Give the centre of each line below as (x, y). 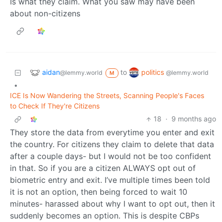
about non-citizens (45, 14)
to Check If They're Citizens (55, 106)
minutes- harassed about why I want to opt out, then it (112, 204)
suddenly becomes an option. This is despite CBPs (105, 216)
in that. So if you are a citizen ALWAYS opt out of (103, 168)
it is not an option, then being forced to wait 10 (99, 192)
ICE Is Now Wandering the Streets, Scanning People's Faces (107, 96)
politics (153, 72)
